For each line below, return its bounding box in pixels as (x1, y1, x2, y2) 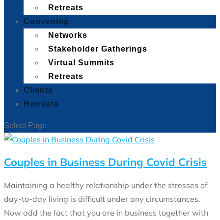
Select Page (4, 121, 47, 130)
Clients (24, 86, 53, 94)
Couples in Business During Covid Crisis (4, 155, 207, 169)
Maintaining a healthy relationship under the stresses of (4, 180, 207, 190)
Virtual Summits (48, 58, 114, 67)
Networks (48, 31, 87, 39)
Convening (24, 17, 69, 26)
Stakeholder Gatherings (48, 45, 147, 53)
